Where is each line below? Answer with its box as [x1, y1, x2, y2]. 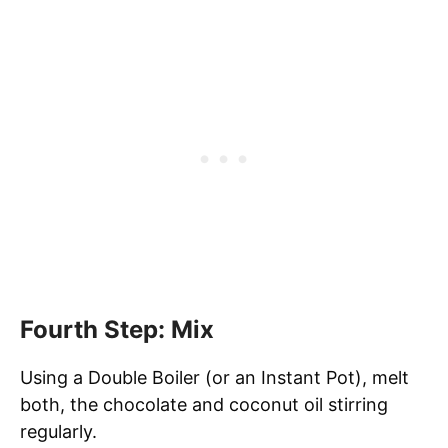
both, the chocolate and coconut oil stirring [20, 393, 388, 415]
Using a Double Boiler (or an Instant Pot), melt [20, 366, 409, 388]
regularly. [20, 420, 97, 442]
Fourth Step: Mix [20, 314, 214, 344]
